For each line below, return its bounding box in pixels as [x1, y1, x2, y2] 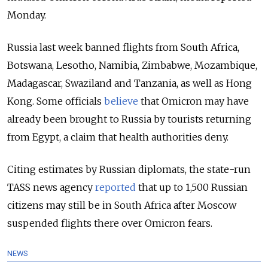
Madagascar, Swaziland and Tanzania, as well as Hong [7, 77, 252, 90]
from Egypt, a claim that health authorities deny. [7, 131, 229, 144]
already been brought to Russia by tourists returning [7, 113, 251, 126]
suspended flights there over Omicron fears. [7, 217, 212, 230]
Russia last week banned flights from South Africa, [7, 41, 239, 54]
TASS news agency [7, 181, 95, 194]
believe [104, 95, 138, 108]
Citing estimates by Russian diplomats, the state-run [7, 163, 251, 176]
